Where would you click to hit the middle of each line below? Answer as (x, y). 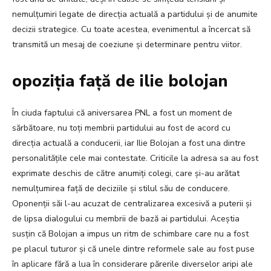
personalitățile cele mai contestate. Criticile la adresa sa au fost (135, 158)
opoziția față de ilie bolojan (120, 82)
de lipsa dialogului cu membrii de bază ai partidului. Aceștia (126, 219)
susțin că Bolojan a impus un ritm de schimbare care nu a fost (130, 234)
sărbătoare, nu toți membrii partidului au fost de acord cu (121, 128)
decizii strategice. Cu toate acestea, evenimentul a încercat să (131, 30)
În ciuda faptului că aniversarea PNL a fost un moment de (122, 113)
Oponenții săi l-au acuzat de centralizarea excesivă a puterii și (132, 204)
